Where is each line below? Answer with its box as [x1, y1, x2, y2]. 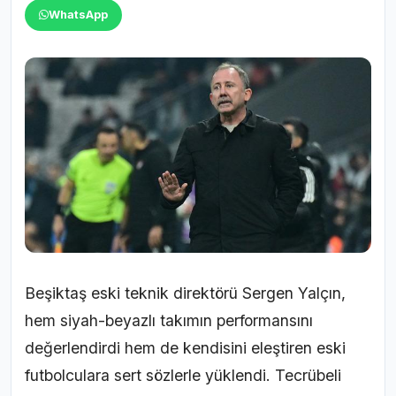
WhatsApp [49, 8, 108, 22]
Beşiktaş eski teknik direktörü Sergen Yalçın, [25, 283, 346, 302]
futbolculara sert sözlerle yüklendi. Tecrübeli [25, 365, 341, 385]
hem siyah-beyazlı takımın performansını [25, 310, 313, 330]
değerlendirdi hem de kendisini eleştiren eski [25, 338, 346, 357]
